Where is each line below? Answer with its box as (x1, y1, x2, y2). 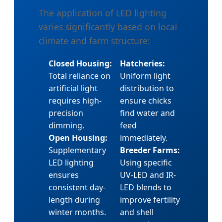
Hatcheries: (120, 57, 165, 69)
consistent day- (49, 181, 106, 193)
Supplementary (49, 144, 106, 156)
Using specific (120, 157, 172, 168)
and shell (120, 206, 154, 218)
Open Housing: (49, 132, 108, 143)
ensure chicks (120, 95, 171, 106)
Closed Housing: (49, 57, 112, 69)
